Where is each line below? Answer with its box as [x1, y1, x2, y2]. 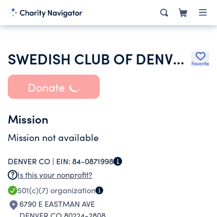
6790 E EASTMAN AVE [19, 199, 95, 209]
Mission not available [8, 131, 99, 143]
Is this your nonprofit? [17, 170, 93, 180]
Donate [27, 79, 65, 94]
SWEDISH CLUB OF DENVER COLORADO [173, 48, 184, 68]
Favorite [191, 60, 209, 67]
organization [48, 185, 95, 195]
